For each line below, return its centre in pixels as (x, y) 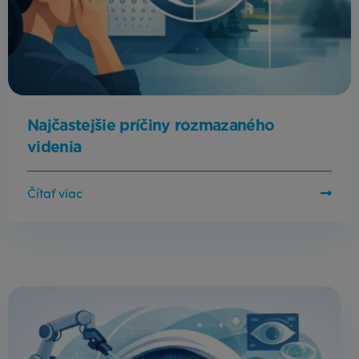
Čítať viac (55, 194)
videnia (54, 147)
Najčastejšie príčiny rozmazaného (151, 125)
